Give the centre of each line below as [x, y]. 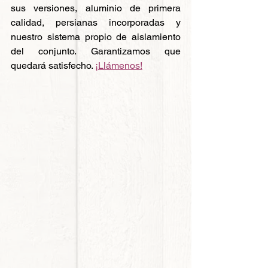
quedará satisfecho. [53, 66]
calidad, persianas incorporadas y [96, 22]
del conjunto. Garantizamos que [96, 51]
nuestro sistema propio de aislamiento [96, 37]
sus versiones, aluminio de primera [96, 8]
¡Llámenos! [119, 66]
